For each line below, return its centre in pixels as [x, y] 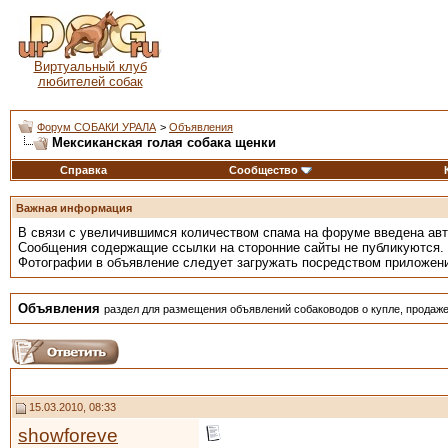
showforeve [68, 435]
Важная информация [74, 208]
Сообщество [263, 170]
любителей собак [90, 81]
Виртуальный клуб [90, 66]
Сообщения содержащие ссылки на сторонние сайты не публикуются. [231, 247]
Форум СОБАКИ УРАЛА [96, 127]
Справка [83, 170]
